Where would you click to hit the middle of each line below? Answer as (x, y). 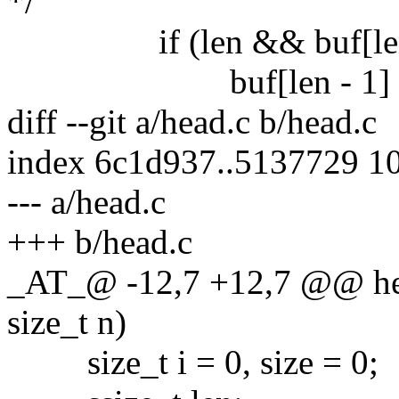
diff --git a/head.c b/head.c (192, 121)
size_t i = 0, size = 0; (193, 362)
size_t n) (67, 322)
